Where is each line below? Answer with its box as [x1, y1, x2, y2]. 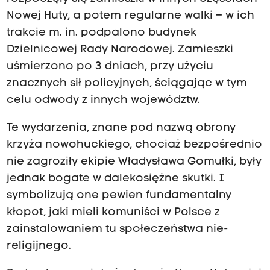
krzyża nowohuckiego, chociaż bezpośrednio [6, 139, 262, 151]
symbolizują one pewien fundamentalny [6, 190, 231, 202]
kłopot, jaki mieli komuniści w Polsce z [6, 207, 220, 219]
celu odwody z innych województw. [6, 95, 200, 107]
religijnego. [6, 240, 71, 253]
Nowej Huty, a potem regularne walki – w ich [6, 10, 254, 22]
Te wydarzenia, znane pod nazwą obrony [6, 122, 236, 134]
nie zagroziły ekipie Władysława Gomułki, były [6, 156, 262, 168]
